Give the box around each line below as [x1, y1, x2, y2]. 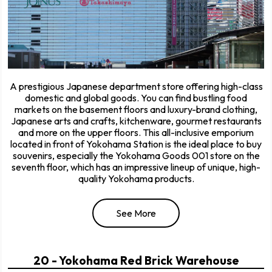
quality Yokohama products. [78, 172, 194, 185]
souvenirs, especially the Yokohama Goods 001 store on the [12, 149, 260, 162]
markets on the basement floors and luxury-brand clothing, [15, 103, 257, 116]
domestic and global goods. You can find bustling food [25, 92, 247, 104]
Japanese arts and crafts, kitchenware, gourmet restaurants [10, 115, 262, 127]
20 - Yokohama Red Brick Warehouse [33, 253, 239, 268]
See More [116, 207, 156, 220]
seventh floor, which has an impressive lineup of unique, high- [12, 161, 260, 174]
